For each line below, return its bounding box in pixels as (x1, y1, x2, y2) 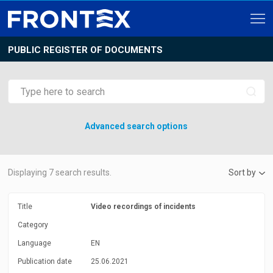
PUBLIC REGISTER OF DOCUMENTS (8, 44, 163, 55)
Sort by (228, 168, 256, 177)
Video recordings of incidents (91, 202, 196, 211)
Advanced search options (85, 121, 188, 131)
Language (18, 239, 52, 247)
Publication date (18, 257, 73, 266)
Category (18, 221, 49, 229)
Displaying (8, 168, 49, 177)
